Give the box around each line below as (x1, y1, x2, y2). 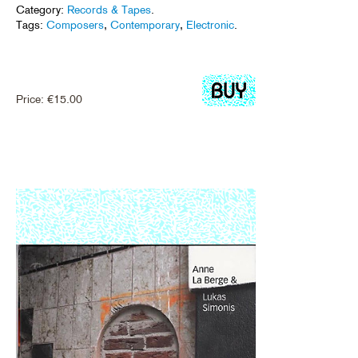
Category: (16, 3, 67, 16)
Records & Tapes (67, 3, 151, 16)
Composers (46, 18, 104, 31)
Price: (16, 93, 47, 105)
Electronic (186, 18, 234, 31)
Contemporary (110, 18, 180, 31)
